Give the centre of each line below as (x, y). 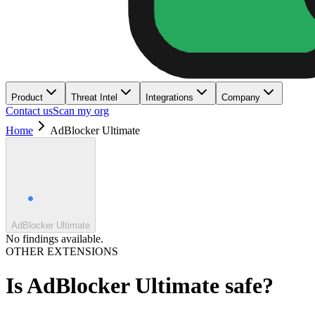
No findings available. (54, 239)
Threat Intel (94, 97)
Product (27, 97)
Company (241, 97)
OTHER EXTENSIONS (62, 251)
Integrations (169, 97)
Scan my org (81, 111)
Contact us (29, 111)
